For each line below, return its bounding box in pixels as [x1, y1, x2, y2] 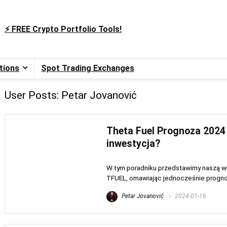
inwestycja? [106, 137, 160, 149]
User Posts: [5, 89, 59, 101]
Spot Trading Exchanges [41, 63, 134, 73]
